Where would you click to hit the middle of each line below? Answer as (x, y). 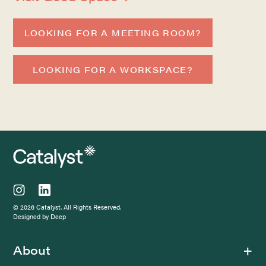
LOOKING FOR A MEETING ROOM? (113, 32)
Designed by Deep (40, 216)
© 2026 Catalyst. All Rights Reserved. (67, 207)
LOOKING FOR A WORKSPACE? (113, 69)
